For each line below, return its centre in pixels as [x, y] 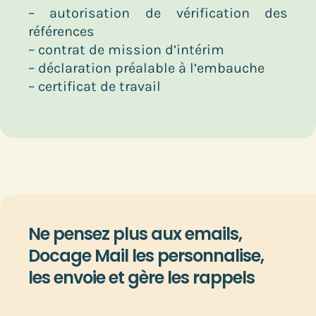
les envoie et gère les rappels [141, 277]
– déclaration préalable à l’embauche [146, 68]
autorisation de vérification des [161, 13]
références [61, 31]
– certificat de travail [94, 86]
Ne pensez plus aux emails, [135, 233]
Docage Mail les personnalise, [146, 255]
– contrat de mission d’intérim [126, 49]
